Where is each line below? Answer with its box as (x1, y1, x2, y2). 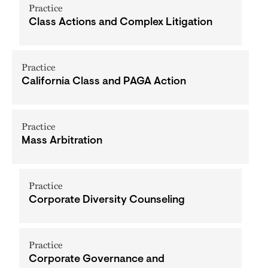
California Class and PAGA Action (22, 77, 186, 87)
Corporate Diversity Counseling (29, 195, 185, 206)
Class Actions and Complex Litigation (29, 17, 212, 28)
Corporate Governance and (29, 254, 165, 265)
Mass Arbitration (22, 136, 102, 147)
